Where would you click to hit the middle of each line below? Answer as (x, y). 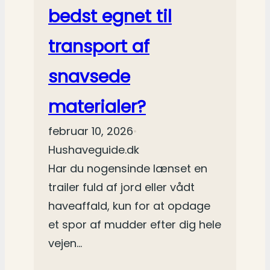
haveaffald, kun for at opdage (129, 206)
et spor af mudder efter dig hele (135, 225)
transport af (99, 47)
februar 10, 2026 (91, 131)
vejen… (65, 243)
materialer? (97, 107)
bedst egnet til (110, 17)
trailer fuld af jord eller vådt (121, 187)
